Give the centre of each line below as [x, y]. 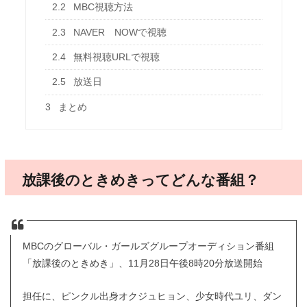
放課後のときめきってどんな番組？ [140, 180]
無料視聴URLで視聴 [115, 57]
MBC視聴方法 [101, 7]
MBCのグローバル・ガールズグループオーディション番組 [148, 246]
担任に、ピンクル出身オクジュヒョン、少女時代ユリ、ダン [152, 296]
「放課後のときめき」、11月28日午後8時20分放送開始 [142, 263]
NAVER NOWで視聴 [118, 32]
